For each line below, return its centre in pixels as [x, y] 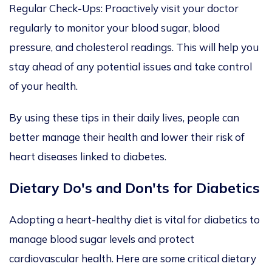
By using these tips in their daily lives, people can [124, 118]
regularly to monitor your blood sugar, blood [114, 28]
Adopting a [36, 220]
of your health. [43, 86]
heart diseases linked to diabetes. [88, 157]
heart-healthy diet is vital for [134, 220]
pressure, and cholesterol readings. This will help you [134, 47]
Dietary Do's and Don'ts [89, 188]
